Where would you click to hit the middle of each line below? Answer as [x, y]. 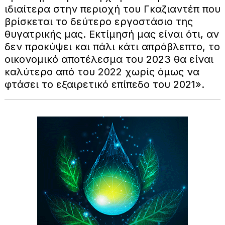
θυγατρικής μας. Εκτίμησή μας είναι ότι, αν [111, 34]
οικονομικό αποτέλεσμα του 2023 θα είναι [109, 59]
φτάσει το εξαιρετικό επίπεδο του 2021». [104, 84]
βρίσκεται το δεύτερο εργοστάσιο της [98, 21]
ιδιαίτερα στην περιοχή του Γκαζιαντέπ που [112, 9]
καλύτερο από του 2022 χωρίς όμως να [102, 72]
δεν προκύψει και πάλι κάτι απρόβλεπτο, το [112, 46]
